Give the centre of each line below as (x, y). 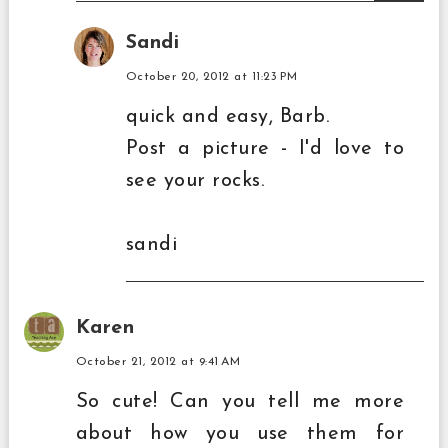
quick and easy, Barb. (227, 116)
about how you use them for (240, 433)
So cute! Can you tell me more (240, 401)
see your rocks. (195, 180)
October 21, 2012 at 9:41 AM (158, 361)
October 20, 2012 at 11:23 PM (211, 76)
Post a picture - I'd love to (265, 148)
